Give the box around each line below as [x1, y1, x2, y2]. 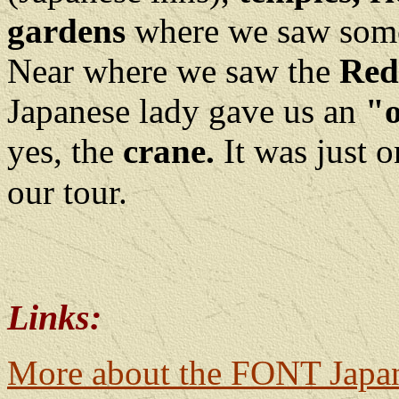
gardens [7, 12, 126, 50]
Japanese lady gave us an [7, 92, 365, 130]
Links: [7, 297, 102, 338]
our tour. [7, 173, 127, 211]
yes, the [7, 132, 123, 170]
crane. [123, 132, 215, 170]
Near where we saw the [7, 52, 339, 90]
